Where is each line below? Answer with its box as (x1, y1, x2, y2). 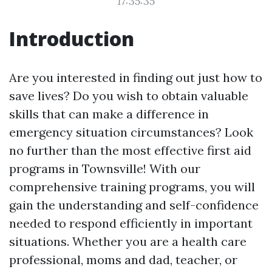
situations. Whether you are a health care (9, 234, 246, 249)
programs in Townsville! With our (9, 161, 200, 176)
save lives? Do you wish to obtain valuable (9, 88, 248, 103)
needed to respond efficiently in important (9, 216, 253, 231)
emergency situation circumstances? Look (9, 124, 253, 140)
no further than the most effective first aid (9, 143, 251, 158)
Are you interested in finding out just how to (9, 70, 262, 85)
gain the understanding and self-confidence (9, 197, 259, 212)
